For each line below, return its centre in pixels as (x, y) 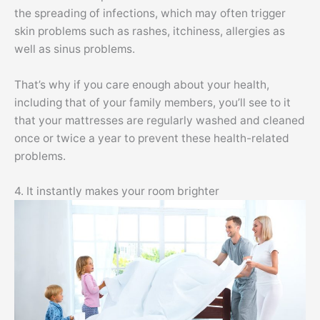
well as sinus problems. (75, 49)
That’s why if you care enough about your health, (142, 84)
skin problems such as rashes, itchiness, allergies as (150, 31)
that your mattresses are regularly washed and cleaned (160, 120)
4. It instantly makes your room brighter (117, 191)
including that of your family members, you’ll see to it (152, 102)
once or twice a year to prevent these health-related (152, 138)
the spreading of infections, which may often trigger (150, 13)
